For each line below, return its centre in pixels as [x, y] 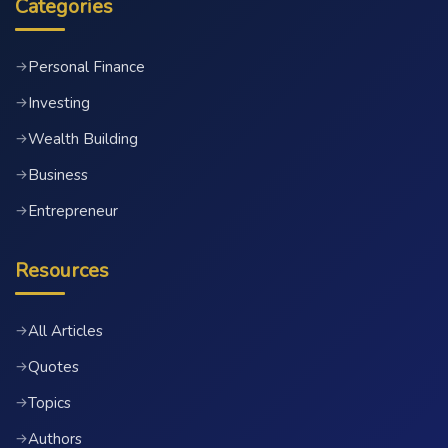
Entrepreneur [73, 210]
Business [58, 174]
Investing [59, 102]
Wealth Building [83, 138]
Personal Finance [86, 66]
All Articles [65, 330]
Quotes [53, 366]
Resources [62, 270]
